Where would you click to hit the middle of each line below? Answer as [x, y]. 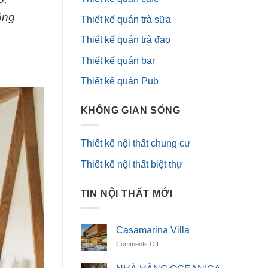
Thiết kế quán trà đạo [125, 40]
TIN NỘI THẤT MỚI [127, 193]
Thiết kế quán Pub [119, 81]
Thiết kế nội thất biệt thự [132, 164]
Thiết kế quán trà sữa [126, 19]
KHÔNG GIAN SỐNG [130, 111]
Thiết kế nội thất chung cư [135, 143]
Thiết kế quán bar [118, 60]
